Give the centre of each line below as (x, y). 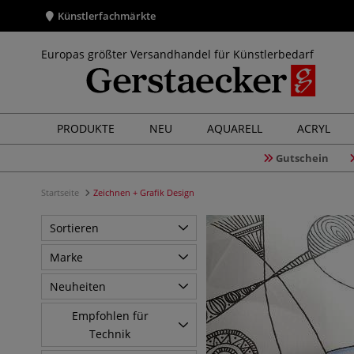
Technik (110, 334)
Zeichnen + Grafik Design (144, 192)
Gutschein (302, 158)
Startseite (61, 192)
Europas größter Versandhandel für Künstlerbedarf (177, 54)
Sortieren (74, 228)
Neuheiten (78, 286)
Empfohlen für (110, 316)
